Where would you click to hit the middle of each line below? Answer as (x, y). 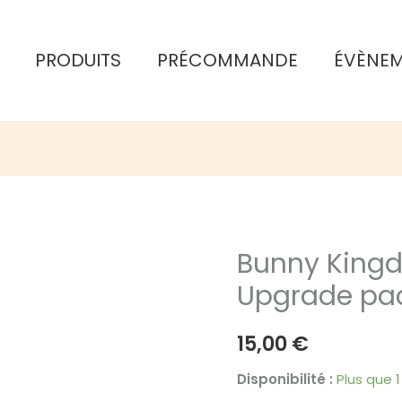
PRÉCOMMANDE (228, 60)
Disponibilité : (285, 379)
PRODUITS (79, 60)
